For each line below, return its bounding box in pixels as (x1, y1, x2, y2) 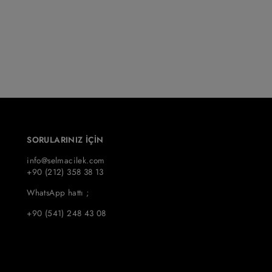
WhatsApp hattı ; (27, 186, 89, 199)
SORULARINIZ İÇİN (27, 133, 104, 146)
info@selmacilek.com (27, 154, 105, 166)
